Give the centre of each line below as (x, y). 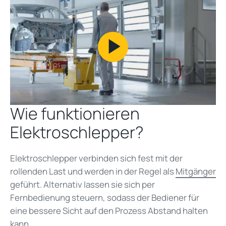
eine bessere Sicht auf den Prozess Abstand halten (109, 211)
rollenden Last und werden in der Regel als (93, 172)
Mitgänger (196, 172)
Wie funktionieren (75, 114)
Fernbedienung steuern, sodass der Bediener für (105, 198)
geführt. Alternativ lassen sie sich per (82, 185)
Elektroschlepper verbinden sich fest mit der (96, 158)
